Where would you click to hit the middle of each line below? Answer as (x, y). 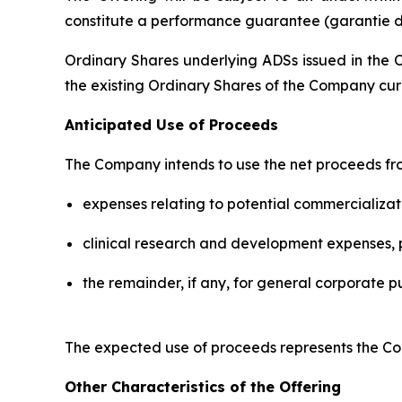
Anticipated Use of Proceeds (171, 124)
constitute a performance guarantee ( (197, 20)
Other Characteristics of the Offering (203, 386)
